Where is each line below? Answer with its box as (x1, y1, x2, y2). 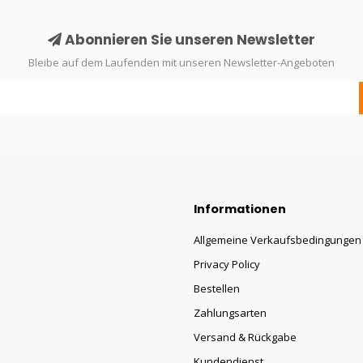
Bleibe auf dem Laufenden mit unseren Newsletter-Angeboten (28, 55, 335, 70)
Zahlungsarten (194, 305, 267, 320)
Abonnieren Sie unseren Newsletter (62, 30, 315, 49)
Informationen (194, 201, 286, 217)
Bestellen (194, 281, 240, 296)
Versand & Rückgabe (194, 330, 297, 344)
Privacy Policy (194, 257, 260, 271)
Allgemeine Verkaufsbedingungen (194, 233, 361, 247)
